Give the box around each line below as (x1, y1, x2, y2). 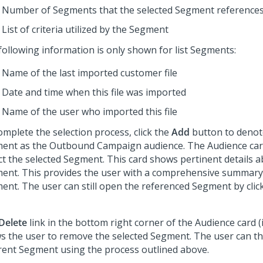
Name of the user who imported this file (2, 105, 177, 118)
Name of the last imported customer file (2, 66, 177, 79)
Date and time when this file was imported (2, 86, 186, 99)
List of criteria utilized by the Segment (2, 23, 168, 36)
